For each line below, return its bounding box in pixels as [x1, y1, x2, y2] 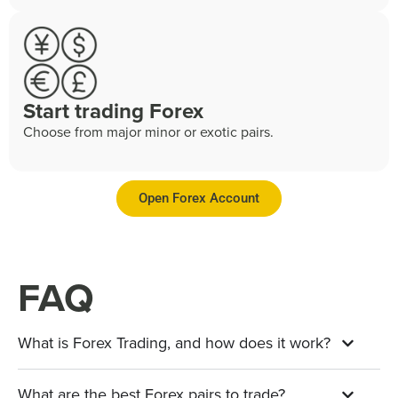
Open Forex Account [139, 189, 259, 206]
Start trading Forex [23, 94, 203, 127]
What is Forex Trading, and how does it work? [18, 330, 330, 354]
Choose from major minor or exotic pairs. [23, 121, 274, 142]
